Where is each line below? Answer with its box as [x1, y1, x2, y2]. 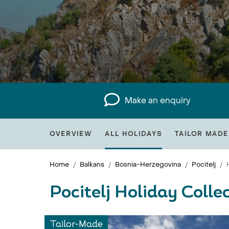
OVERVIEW [50, 130, 92, 138]
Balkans [80, 160, 104, 169]
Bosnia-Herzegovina [115, 160, 181, 169]
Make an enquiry [125, 95, 191, 106]
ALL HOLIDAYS [105, 130, 162, 138]
